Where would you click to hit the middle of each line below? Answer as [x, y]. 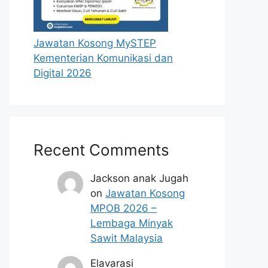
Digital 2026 [63, 73]
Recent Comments [101, 150]
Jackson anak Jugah [140, 178]
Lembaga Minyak [132, 223]
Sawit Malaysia [127, 238]
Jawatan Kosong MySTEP [95, 43]
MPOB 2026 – [124, 208]
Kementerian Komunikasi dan [103, 58]
